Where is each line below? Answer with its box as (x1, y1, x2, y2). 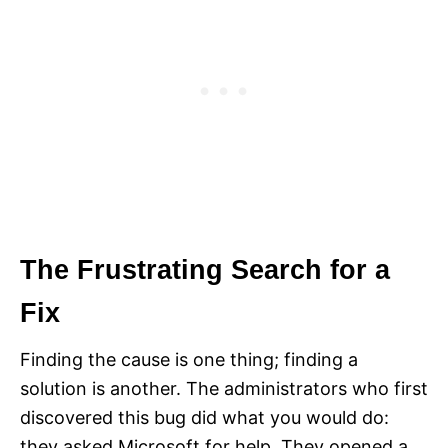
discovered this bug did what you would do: (20, 406, 389, 428)
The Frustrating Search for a (20, 254, 390, 285)
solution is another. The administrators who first (20, 377, 428, 399)
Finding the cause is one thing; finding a (20, 348, 358, 370)
